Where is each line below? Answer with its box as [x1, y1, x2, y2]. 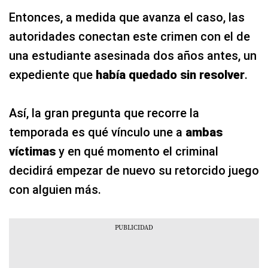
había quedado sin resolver [96, 67, 245, 82]
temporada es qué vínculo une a [9, 124, 185, 139]
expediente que [9, 67, 96, 82]
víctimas [9, 144, 56, 159]
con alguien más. [9, 182, 101, 197]
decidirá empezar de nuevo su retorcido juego [9, 163, 259, 178]
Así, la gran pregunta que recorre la [9, 105, 199, 120]
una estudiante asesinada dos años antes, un [9, 48, 257, 63]
